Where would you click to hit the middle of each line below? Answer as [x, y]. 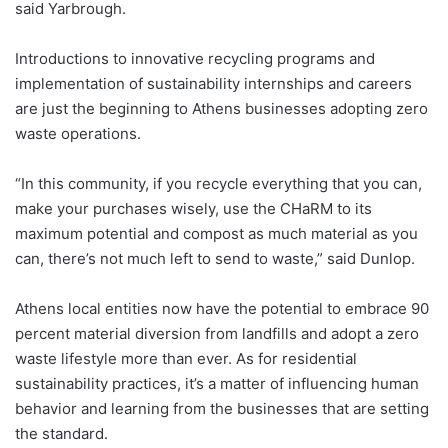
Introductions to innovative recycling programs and [195, 58]
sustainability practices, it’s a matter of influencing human [217, 383]
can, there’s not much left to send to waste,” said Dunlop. [215, 258]
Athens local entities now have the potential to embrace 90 [222, 308]
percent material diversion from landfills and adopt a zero [217, 333]
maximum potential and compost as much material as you [216, 233]
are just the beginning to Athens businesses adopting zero [221, 108]
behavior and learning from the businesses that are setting [222, 408]
